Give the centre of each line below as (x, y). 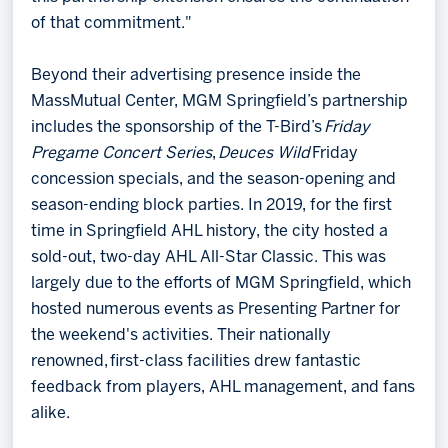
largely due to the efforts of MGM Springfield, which (221, 284)
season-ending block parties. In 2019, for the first (212, 206)
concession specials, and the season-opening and (214, 180)
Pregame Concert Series (122, 154)
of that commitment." (112, 24)
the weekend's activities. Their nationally (181, 336)
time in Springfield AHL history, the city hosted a (210, 232)
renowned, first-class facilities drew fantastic (196, 362)
